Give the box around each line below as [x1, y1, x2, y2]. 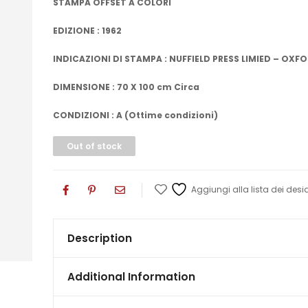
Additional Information [67, 269, 196, 284]
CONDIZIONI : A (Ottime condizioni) [53, 109, 219, 121]
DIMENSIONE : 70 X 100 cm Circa [53, 81, 200, 93]
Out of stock [67, 140, 122, 152]
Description [67, 231, 133, 245]
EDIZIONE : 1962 [53, 25, 122, 36]
